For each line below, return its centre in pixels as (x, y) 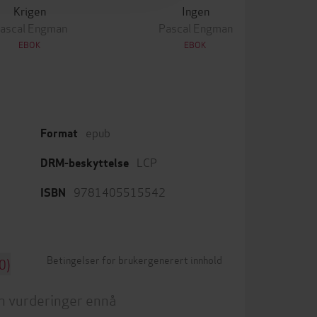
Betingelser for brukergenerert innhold (134, 259)
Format (59, 133)
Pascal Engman (195, 27)
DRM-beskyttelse (85, 163)
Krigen (30, 10)
